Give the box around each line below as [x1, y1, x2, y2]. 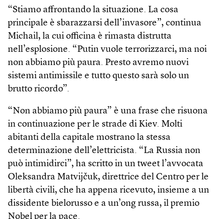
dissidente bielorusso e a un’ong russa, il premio [8, 198, 199, 208]
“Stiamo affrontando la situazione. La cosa [8, 5, 178, 15]
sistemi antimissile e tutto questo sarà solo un [8, 71, 189, 81]
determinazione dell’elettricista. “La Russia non [8, 146, 200, 155]
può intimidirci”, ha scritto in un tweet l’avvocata [8, 159, 203, 169]
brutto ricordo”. [8, 84, 69, 94]
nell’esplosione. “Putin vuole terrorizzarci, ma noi [8, 44, 207, 54]
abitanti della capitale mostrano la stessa [8, 132, 171, 142]
